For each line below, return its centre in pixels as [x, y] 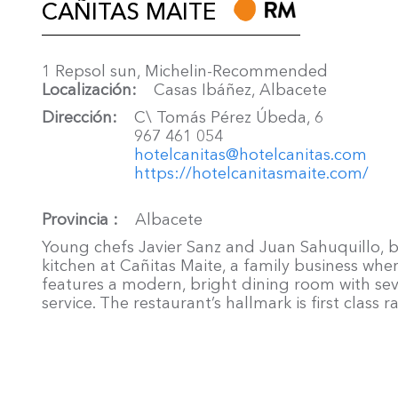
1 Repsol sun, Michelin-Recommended [185, 71]
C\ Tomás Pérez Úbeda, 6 [229, 117]
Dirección [77, 117]
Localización [87, 90]
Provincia [77, 219]
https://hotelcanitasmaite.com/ [251, 173]
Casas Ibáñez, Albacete [240, 90]
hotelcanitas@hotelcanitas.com [251, 155]
